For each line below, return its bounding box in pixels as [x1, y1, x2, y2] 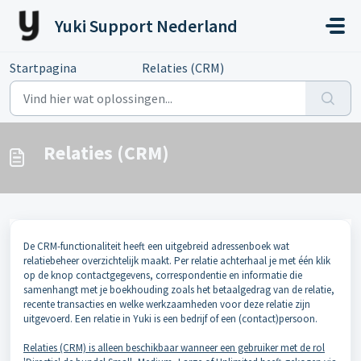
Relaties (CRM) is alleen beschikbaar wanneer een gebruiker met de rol [23, 341, 325, 355]
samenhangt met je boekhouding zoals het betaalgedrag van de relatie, [23, 283, 334, 297]
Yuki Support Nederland [55, 15, 238, 37]
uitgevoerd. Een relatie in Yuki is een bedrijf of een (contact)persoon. [23, 312, 317, 326]
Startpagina [10, 60, 77, 76]
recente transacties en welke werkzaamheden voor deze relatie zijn [23, 297, 310, 311]
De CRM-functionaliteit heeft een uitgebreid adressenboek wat [23, 239, 289, 253]
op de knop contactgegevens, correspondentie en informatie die [23, 268, 302, 282]
